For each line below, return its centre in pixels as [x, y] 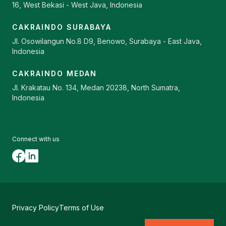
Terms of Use [81, 207]
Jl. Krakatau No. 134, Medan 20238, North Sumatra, [96, 87]
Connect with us [36, 139]
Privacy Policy [36, 207]
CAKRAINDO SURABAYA [62, 27]
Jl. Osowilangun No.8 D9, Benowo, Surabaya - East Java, [107, 41]
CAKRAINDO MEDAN [54, 73]
